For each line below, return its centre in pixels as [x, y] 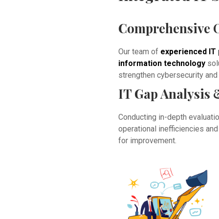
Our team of [139, 52]
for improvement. [147, 141]
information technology [162, 64]
